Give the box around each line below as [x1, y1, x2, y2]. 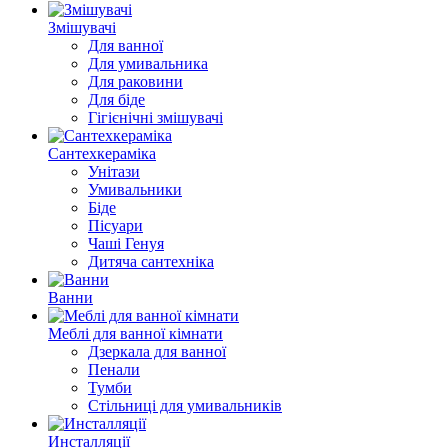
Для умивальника [88, 55, 208, 72]
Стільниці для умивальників [88, 397, 282, 414]
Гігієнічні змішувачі [88, 109, 223, 126]
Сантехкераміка [48, 145, 156, 162]
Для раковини [88, 73, 183, 90]
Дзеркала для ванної [88, 343, 226, 360]
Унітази [88, 163, 140, 180]
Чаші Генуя [88, 235, 164, 252]
